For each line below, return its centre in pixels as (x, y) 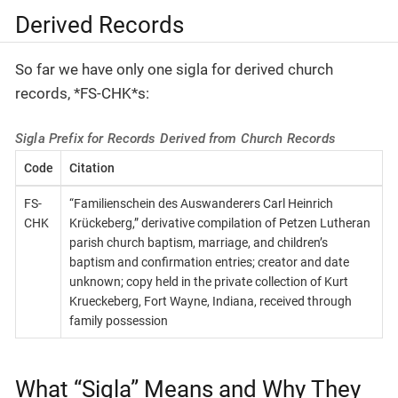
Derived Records (99, 25)
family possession (118, 321)
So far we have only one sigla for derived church (174, 69)
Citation (92, 168)
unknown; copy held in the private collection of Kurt (208, 282)
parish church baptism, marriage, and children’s (198, 243)
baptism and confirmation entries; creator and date (209, 263)
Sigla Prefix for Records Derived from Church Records (175, 139)
